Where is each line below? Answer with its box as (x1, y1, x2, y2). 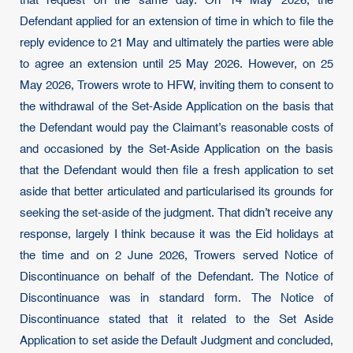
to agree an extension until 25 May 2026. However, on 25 (20, 58, 333, 70)
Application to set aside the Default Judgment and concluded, (20, 335, 333, 347)
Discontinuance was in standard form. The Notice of (20, 292, 333, 304)
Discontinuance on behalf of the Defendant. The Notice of (20, 271, 333, 283)
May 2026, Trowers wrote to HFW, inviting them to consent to (20, 80, 333, 91)
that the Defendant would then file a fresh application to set (20, 165, 333, 176)
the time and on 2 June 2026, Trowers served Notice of (20, 250, 333, 262)
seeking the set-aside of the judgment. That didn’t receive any (20, 207, 333, 219)
